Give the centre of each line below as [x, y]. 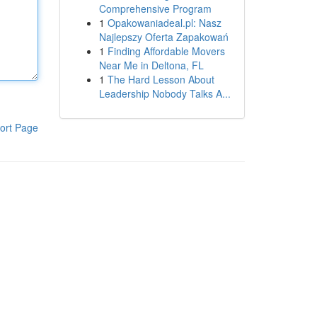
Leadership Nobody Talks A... [165, 93]
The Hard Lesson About [161, 79]
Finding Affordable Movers [166, 51]
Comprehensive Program [155, 8]
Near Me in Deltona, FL [151, 65]
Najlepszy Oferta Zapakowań [163, 37]
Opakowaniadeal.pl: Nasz [164, 23]
